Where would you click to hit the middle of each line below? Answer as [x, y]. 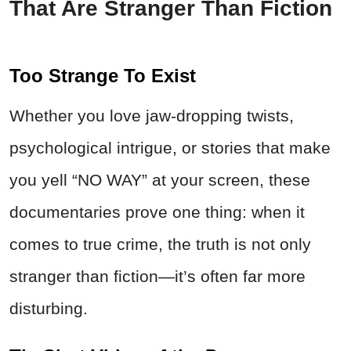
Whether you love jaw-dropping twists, [152, 115]
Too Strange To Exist [103, 75]
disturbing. [49, 308]
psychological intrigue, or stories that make [170, 147]
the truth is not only [237, 244]
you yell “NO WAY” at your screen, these [160, 179]
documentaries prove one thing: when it [157, 212]
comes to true [63, 244]
